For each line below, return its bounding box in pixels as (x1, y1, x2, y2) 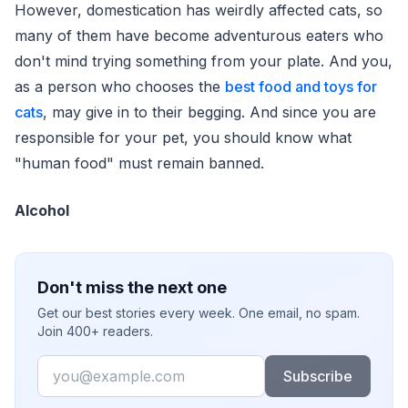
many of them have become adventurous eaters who (15, 26, 383, 45)
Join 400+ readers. (37, 323, 153, 339)
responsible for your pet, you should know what (15, 128, 352, 147)
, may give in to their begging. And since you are (43, 103, 376, 121)
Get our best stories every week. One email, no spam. (37, 305, 360, 321)
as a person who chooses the (15, 77, 225, 96)
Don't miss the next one (37, 278, 227, 297)
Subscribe (282, 367, 352, 385)
